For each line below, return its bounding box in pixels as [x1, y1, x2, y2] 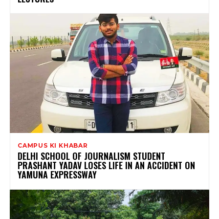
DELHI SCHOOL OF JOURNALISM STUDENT [18, 150, 165, 163]
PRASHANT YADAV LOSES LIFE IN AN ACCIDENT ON [18, 159, 195, 172]
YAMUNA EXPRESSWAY [18, 168, 97, 181]
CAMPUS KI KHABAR [18, 142, 88, 150]
